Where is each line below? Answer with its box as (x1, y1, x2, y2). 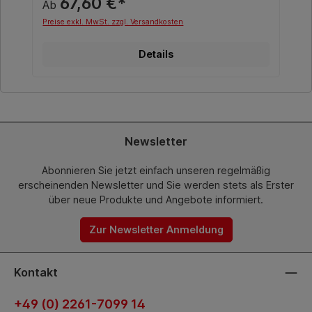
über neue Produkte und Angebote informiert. (49, 194, 263, 206)
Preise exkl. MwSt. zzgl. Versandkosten (42, 17, 184, 27)
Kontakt (14, 265, 58, 280)
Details (139, 48, 173, 61)
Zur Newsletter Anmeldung (88, 223, 224, 235)
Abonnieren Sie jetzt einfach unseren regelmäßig (42, 164, 270, 177)
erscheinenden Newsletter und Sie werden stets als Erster (18, 179, 294, 192)
